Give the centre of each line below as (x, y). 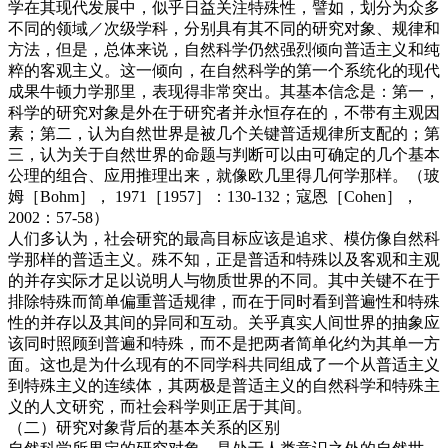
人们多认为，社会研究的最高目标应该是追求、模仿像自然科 (224, 238)
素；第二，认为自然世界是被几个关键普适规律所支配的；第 (224, 133)
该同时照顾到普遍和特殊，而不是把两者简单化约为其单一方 (224, 343)
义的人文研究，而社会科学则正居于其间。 (160, 406)
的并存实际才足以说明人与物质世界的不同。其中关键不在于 (224, 280)
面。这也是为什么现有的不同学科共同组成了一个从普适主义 (224, 364)
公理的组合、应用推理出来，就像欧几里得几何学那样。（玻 (224, 175)
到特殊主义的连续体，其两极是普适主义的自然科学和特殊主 (224, 385)
